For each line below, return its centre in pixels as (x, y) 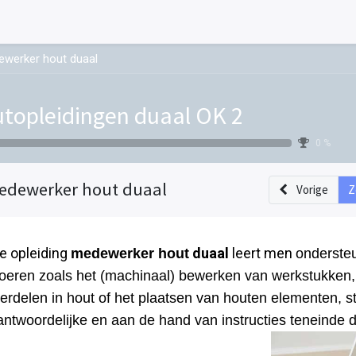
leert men (264, 253)
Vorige (312, 189)
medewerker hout (130, 253)
